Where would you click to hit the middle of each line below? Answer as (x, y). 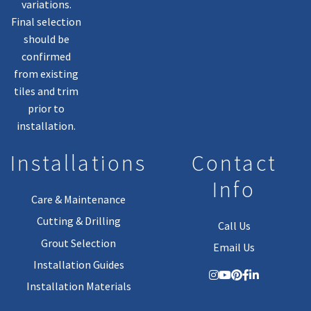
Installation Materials (78, 286)
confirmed (47, 56)
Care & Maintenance (79, 199)
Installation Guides (78, 264)
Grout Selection (79, 243)
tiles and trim (47, 91)
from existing (47, 73)
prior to (47, 108)
